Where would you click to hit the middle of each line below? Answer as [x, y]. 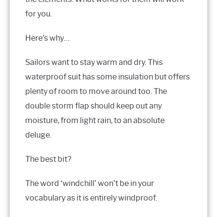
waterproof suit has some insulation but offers [108, 77]
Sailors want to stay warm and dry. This [94, 62]
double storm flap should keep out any [93, 106]
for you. [39, 14]
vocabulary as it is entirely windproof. [91, 198]
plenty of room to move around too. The [96, 91]
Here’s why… [47, 38]
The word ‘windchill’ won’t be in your [90, 183]
